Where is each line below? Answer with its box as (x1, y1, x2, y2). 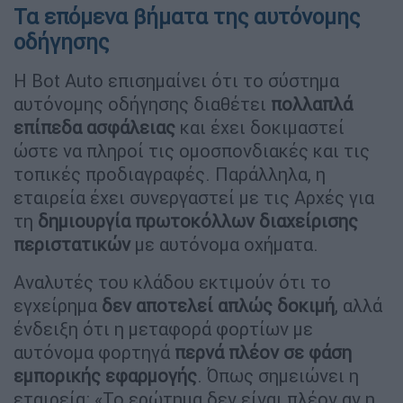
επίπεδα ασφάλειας (13, 115, 175, 139)
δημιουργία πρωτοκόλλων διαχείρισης (38, 209, 358, 232)
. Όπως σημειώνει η (197, 363, 359, 387)
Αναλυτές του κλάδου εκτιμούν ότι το (13, 270, 331, 293)
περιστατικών (13, 232, 130, 255)
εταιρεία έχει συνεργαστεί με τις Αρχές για (13, 185, 374, 209)
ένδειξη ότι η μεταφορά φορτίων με (13, 317, 313, 340)
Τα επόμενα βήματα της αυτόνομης (13, 3, 360, 30)
